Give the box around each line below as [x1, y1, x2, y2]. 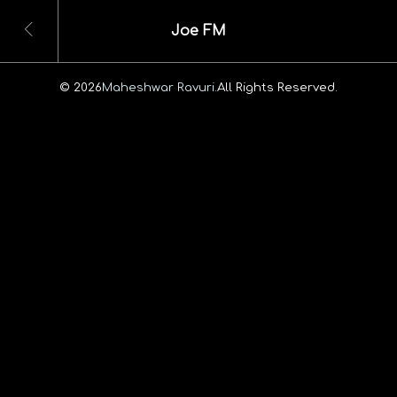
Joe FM [171, 23, 226, 40]
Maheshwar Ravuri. [102, 80, 217, 94]
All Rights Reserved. [217, 80, 338, 94]
